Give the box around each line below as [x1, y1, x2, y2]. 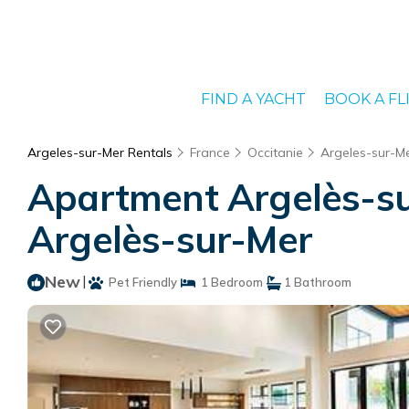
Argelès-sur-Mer [27, 216, 312, 262]
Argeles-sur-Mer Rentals [27, 144, 176, 161]
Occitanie [247, 144, 303, 161]
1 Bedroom [195, 275, 263, 289]
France [190, 144, 230, 161]
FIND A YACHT [200, 90, 306, 108]
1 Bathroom [281, 275, 351, 289]
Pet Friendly [103, 275, 177, 289]
